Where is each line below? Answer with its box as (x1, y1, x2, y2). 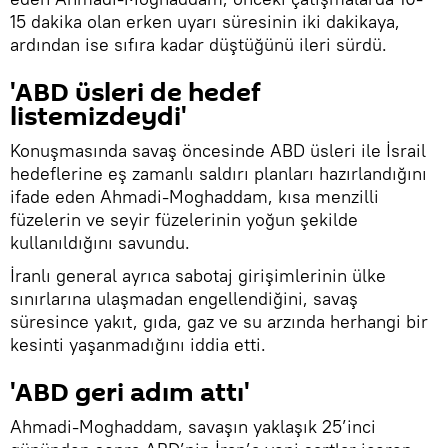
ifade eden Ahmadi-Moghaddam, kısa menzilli (10, 185, 379, 209)
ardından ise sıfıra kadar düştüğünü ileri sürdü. (10, 33, 387, 57)
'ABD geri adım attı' (10, 375, 250, 412)
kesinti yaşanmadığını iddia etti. (10, 333, 266, 357)
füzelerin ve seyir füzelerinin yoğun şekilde (10, 208, 358, 232)
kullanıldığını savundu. (10, 231, 190, 255)
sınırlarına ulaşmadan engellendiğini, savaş (10, 287, 358, 311)
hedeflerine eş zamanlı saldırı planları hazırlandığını (10, 162, 427, 186)
